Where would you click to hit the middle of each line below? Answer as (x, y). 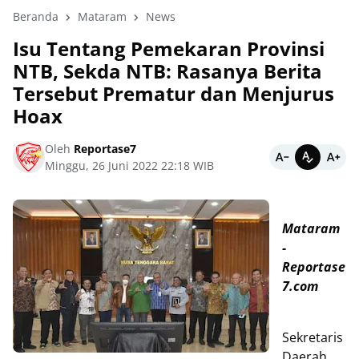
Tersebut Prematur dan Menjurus (173, 93)
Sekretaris (313, 337)
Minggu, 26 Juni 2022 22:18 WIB (129, 165)
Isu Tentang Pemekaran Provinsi (169, 48)
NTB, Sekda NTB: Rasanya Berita (167, 71)
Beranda (36, 16)
